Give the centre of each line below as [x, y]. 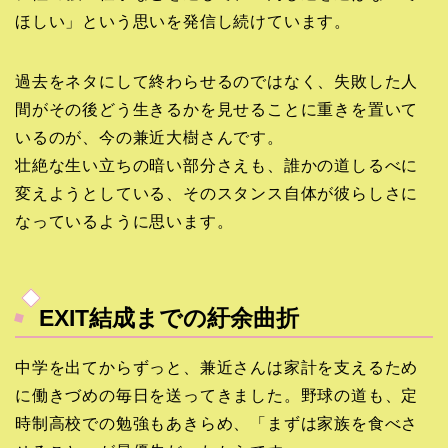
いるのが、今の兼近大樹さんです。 [149, 138]
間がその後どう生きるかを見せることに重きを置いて [217, 110]
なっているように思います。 [124, 222]
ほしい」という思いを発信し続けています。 [183, 22]
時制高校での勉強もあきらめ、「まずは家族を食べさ [217, 423]
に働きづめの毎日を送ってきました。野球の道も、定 [217, 395]
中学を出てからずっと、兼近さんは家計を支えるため [217, 367]
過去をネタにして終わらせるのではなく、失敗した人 [217, 82]
